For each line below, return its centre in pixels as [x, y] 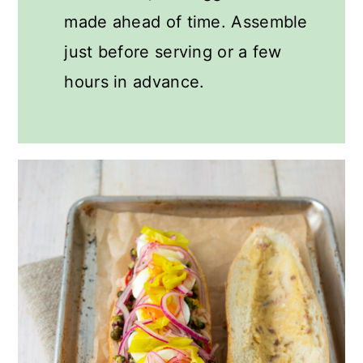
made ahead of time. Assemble [186, 21]
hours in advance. [135, 81]
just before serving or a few [173, 51]
